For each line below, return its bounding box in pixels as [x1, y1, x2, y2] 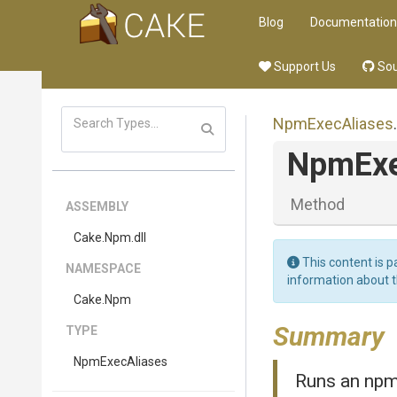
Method [291, 195, 345, 214]
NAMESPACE [66, 261, 141, 276]
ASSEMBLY [66, 199, 128, 214]
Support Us [271, 59, 336, 74]
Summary [273, 321, 385, 352]
